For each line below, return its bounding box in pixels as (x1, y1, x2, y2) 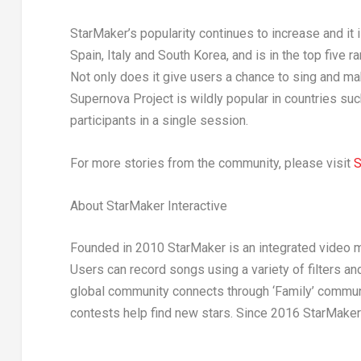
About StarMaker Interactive (69, 197, 227, 214)
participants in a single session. (69, 113, 248, 129)
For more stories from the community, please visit (69, 156, 354, 172)
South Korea (157, 48, 226, 64)
